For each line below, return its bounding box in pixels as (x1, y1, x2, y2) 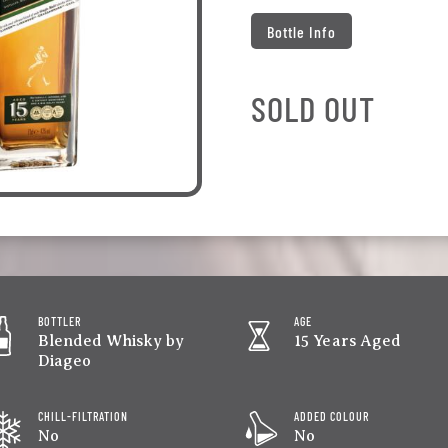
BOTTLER (37, 314, 81, 329)
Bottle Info (267, 21, 337, 41)
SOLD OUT (251, 86, 376, 129)
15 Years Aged (293, 332, 401, 351)
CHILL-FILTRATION (37, 409, 128, 424)
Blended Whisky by (37, 332, 184, 351)
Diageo (37, 352, 91, 371)
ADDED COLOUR (293, 409, 369, 424)
